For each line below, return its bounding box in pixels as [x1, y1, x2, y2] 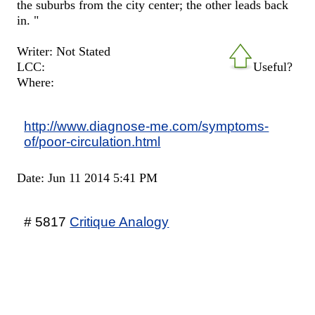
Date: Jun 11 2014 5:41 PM [17, 170, 158, 185]
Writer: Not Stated [17, 44, 111, 58]
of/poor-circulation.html [24, 133, 161, 149]
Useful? [252, 59, 292, 74]
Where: [17, 75, 55, 89]
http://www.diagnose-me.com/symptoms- [24, 117, 269, 134]
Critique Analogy [70, 213, 169, 229]
